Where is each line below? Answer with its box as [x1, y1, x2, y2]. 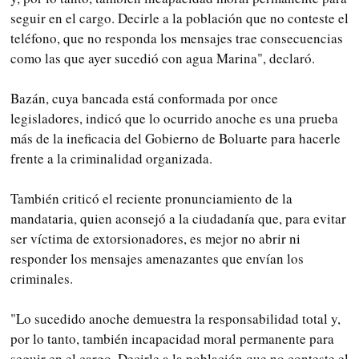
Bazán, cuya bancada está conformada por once [10, 88, 278, 107]
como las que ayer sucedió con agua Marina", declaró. [10, 48, 315, 67]
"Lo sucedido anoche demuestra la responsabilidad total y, [10, 309, 341, 328]
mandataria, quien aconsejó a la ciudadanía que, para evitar [10, 208, 346, 228]
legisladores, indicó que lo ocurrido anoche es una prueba [10, 108, 338, 127]
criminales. [10, 268, 73, 288]
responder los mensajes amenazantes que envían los [10, 248, 304, 268]
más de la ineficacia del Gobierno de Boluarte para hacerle [10, 128, 341, 147]
